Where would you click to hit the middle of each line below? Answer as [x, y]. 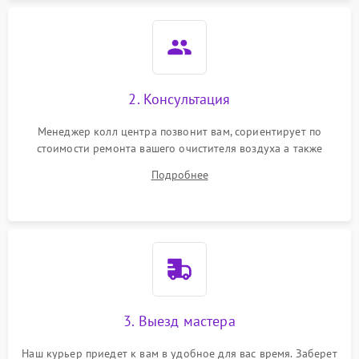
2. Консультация [179, 99]
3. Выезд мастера [179, 321]
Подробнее [179, 175]
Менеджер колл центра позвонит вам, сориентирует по [179, 131]
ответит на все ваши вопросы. [179, 165]
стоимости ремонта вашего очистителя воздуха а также [179, 148]
